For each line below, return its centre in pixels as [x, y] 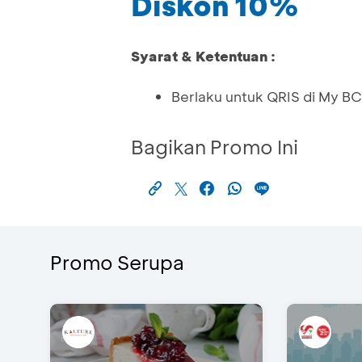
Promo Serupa [117, 263]
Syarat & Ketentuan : [203, 56]
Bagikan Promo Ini [215, 147]
